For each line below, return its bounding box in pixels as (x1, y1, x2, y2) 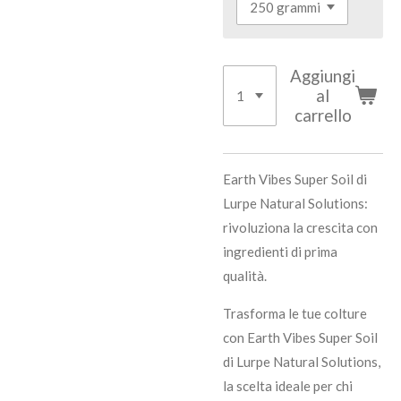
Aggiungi (290, 65, 356, 87)
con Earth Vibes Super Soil (223, 329, 378, 346)
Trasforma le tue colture (223, 305, 367, 322)
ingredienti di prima (223, 243, 337, 260)
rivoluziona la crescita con (223, 219, 378, 236)
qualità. (223, 268, 267, 285)
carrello (294, 105, 352, 126)
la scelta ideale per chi (223, 378, 353, 395)
